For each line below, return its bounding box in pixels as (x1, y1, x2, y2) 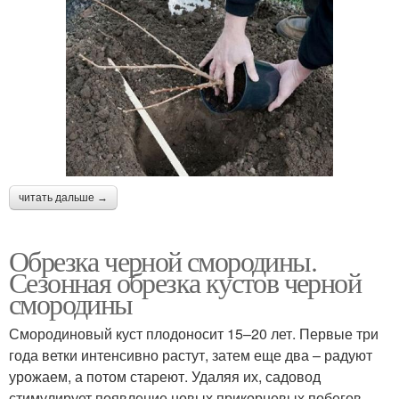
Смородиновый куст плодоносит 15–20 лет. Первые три (9, 322, 379, 344)
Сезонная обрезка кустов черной (9, 262, 361, 301)
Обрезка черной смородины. (9, 240, 316, 280)
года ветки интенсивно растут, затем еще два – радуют (9, 344, 372, 365)
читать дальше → (19, 191, 108, 204)
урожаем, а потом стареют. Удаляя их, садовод (9, 365, 321, 387)
